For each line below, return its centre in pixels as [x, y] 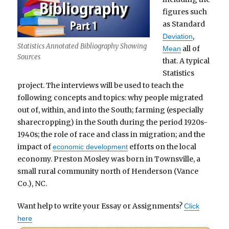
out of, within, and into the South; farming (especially [111, 110]
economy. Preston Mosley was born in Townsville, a [109, 159]
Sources [29, 57]
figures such [185, 12]
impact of [35, 146]
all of [190, 48]
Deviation [177, 36]
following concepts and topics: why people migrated [110, 97]
